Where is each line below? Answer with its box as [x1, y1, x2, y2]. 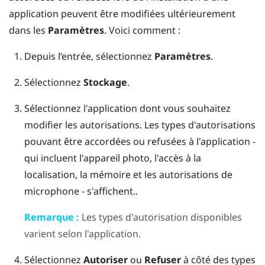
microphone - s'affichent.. [24, 184, 138, 198]
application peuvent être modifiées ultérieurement [9, 7, 235, 20]
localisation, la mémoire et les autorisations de [24, 167, 232, 181]
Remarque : [24, 210, 79, 224]
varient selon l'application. [24, 227, 141, 240]
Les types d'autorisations [141, 118, 256, 131]
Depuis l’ [24, 49, 62, 63]
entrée [61, 49, 91, 63]
